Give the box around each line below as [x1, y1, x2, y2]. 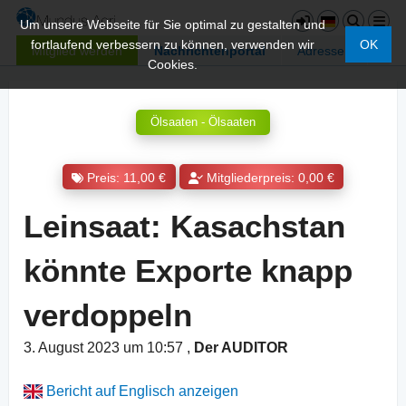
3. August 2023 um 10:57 [24, 340, 187, 356]
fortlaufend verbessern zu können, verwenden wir [31, 37, 315, 52]
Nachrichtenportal [154, 43, 266, 58]
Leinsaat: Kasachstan [24, 208, 345, 245]
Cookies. [148, 57, 198, 72]
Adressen [297, 43, 352, 58]
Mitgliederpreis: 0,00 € [206, 170, 334, 185]
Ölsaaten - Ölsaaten [150, 115, 256, 130]
